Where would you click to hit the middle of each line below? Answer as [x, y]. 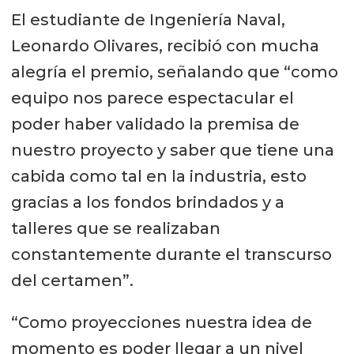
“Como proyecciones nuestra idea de [161, 322]
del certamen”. [72, 280]
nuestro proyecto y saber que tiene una [172, 150]
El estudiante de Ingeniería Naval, [148, 19]
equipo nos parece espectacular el [152, 98]
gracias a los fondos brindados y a [147, 202]
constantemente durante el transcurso [171, 254]
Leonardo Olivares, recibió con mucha [165, 45]
